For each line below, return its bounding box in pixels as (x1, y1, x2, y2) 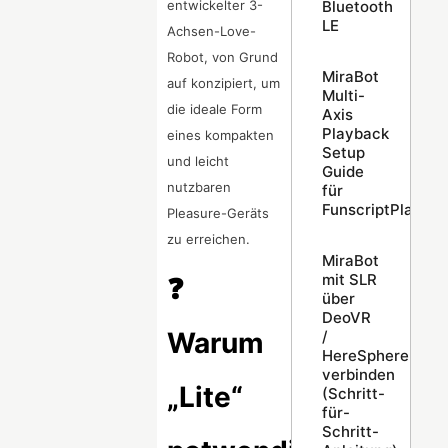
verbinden (321, 364, 395, 384)
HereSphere (321, 345, 409, 365)
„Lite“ (167, 380, 244, 415)
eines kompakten (167, 127, 275, 144)
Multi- (321, 85, 365, 105)
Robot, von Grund (167, 49, 279, 66)
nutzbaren (167, 179, 232, 196)
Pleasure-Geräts (167, 205, 270, 222)
